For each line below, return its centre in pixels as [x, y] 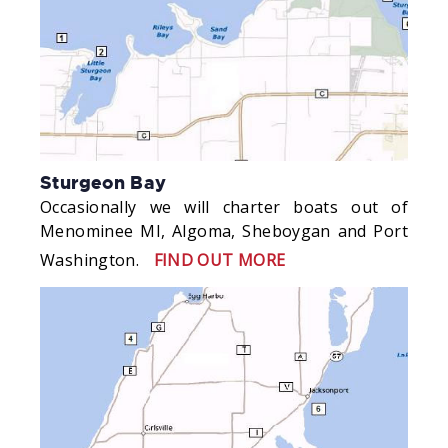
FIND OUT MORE [219, 260]
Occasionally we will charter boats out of [224, 207]
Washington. [92, 260]
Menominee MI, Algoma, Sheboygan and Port [224, 231]
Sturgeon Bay [103, 183]
